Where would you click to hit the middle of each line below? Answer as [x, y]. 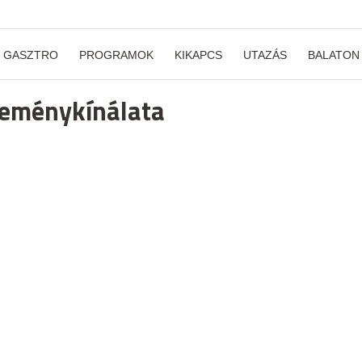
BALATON [334, 55]
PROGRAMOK [116, 55]
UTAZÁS [265, 55]
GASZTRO [31, 55]
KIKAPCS [198, 55]
